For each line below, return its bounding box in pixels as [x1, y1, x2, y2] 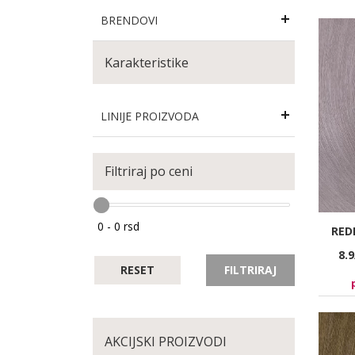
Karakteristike [105, 54, 189, 71]
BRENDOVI [101, 13, 158, 28]
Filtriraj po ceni [105, 162, 193, 180]
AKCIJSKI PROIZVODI [105, 333, 227, 350]
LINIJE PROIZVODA [101, 109, 199, 124]
